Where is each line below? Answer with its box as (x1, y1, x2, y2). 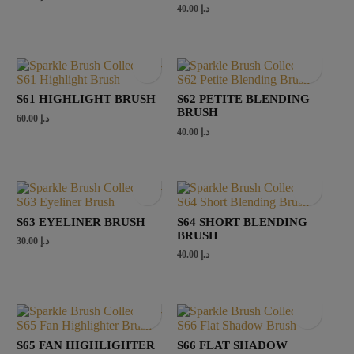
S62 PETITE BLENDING (177, 92, 311, 106)
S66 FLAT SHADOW (177, 338, 288, 352)
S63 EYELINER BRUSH (16, 215, 145, 228)
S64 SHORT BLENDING (177, 215, 308, 228)
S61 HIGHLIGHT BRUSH (16, 92, 156, 106)
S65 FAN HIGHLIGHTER (16, 338, 155, 352)
